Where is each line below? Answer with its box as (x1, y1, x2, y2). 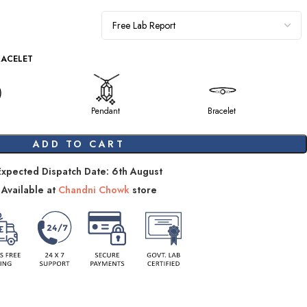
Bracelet (207, 105, 236, 117)
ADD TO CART (32, 137, 125, 151)
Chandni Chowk (58, 183, 130, 197)
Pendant (90, 105, 120, 117)
